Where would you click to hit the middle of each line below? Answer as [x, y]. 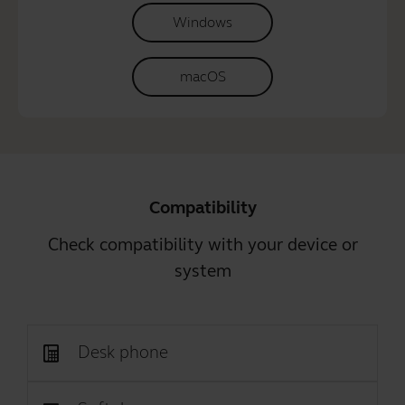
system [202, 270]
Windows [202, 22]
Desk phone [123, 352]
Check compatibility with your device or [202, 244]
